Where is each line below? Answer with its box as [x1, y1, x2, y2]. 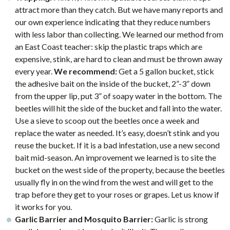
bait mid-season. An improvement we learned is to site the [14, 152, 216, 162]
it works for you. [14, 202, 72, 212]
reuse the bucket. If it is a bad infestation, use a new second [14, 140, 220, 150]
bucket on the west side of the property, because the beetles [14, 165, 225, 175]
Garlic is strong [152, 214, 208, 224]
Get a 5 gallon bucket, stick [117, 66, 214, 76]
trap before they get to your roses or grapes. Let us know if [14, 189, 219, 199]
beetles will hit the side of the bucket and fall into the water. [14, 103, 222, 113]
